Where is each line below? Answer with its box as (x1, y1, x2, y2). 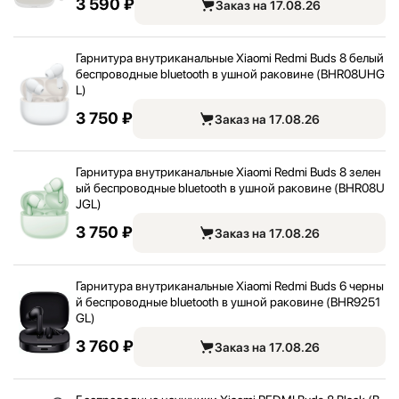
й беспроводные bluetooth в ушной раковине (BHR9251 (76, 295, 380, 309)
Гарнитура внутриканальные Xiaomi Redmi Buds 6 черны (76, 279, 384, 293)
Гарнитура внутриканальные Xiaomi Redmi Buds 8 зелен (76, 165, 381, 179)
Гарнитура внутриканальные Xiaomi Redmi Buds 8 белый (76, 51, 384, 65)
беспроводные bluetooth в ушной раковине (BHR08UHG (76, 67, 385, 81)
